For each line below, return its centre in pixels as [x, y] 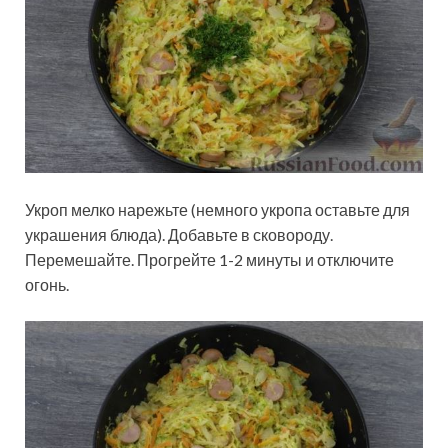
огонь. [47, 284]
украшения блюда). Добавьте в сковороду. [179, 234]
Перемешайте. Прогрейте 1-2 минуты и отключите [209, 259]
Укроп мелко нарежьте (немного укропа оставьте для [217, 209]
